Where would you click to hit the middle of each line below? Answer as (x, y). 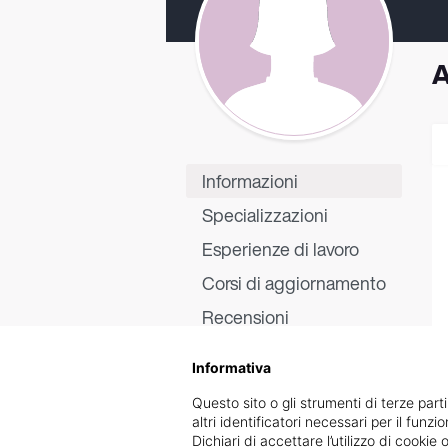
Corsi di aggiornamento (294, 283)
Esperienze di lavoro (280, 249)
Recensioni (245, 317)
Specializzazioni (265, 215)
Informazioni (250, 181)
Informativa (231, 367)
